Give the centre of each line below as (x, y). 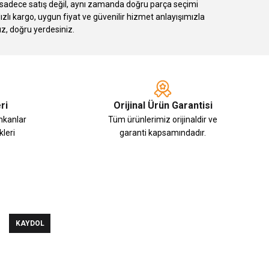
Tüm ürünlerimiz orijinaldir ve (163, 119)
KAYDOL (30, 223)
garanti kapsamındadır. (163, 132)
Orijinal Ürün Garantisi (163, 105)
